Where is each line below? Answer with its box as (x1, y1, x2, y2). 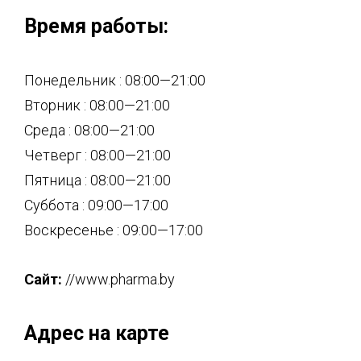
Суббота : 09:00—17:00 (24, 197, 168, 214)
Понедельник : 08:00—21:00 (24, 72, 205, 89)
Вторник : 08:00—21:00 (24, 97, 170, 114)
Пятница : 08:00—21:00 (24, 172, 171, 189)
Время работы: (24, 15, 168, 38)
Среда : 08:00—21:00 (24, 122, 155, 139)
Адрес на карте (24, 322, 169, 345)
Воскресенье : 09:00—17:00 (24, 222, 203, 239)
